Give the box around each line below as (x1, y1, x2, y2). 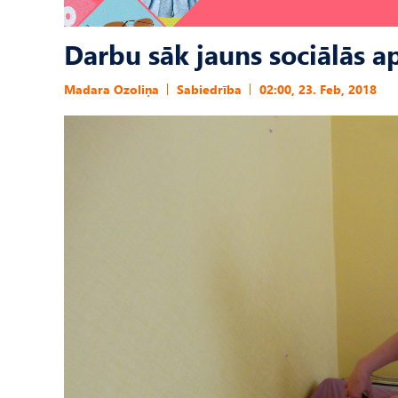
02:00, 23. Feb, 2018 (259, 81, 377, 98)
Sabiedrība (177, 81, 242, 98)
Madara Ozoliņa (64, 81, 159, 98)
